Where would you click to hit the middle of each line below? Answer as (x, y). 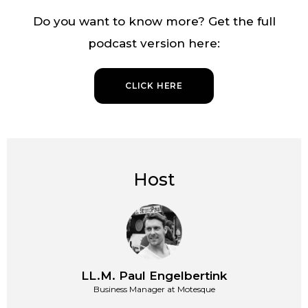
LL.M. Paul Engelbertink (154, 276)
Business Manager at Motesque (154, 289)
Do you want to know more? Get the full (154, 22)
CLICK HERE (154, 86)
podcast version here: (154, 44)
